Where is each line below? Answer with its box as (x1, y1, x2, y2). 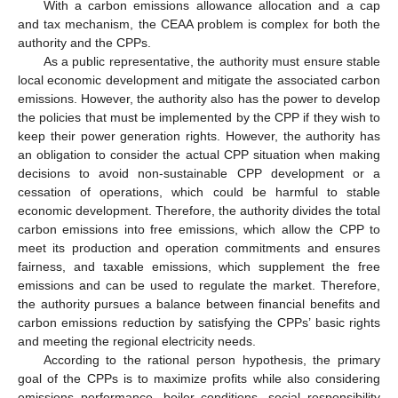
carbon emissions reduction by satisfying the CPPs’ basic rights (18, 314, 380, 330)
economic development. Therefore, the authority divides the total (18, 203, 380, 218)
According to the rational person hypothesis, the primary (43, 352, 380, 367)
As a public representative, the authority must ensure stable (43, 53, 380, 68)
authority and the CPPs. (18, 35, 151, 50)
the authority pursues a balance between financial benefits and (18, 296, 380, 311)
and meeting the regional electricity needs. (18, 333, 256, 348)
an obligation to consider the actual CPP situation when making (18, 147, 380, 162)
